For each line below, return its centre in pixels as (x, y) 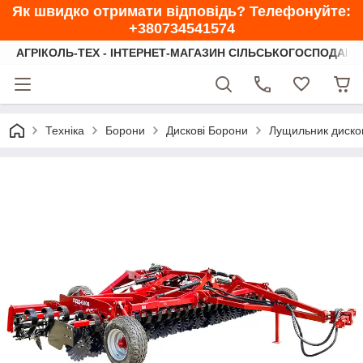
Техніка (65, 130)
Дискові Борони (207, 130)
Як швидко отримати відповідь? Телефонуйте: (181, 11)
